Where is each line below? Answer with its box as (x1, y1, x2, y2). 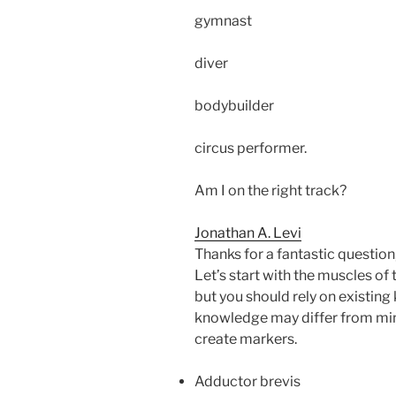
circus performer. (194, 139, 307, 156)
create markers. (194, 330, 297, 347)
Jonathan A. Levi (194, 224, 301, 241)
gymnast (194, 11, 252, 29)
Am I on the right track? (194, 181, 346, 199)
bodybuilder (194, 96, 274, 114)
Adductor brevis (194, 372, 301, 390)
